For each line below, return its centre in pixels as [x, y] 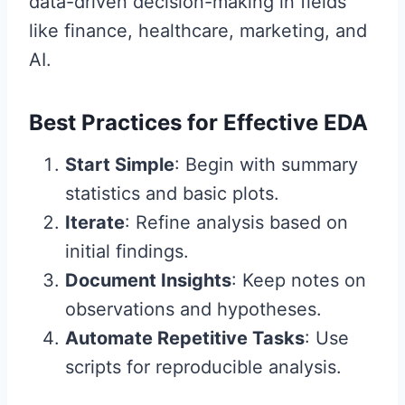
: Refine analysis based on [236, 222]
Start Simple [120, 164]
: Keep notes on [299, 280]
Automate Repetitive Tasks [185, 338]
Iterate [95, 222]
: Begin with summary [266, 164]
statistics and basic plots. [172, 193]
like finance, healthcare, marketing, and [198, 30]
